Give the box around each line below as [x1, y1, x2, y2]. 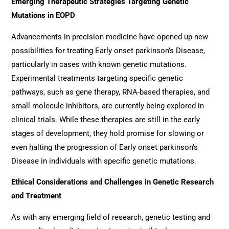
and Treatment [11, 191, 62, 201]
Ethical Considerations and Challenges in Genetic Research [11, 177, 214, 187]
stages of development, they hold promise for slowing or [11, 128, 204, 138]
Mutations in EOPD [11, 11, 76, 20]
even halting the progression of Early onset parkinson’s [11, 142, 198, 152]
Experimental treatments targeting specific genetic [11, 73, 184, 83]
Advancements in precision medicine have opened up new [11, 32, 209, 41]
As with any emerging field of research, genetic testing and [11, 212, 211, 222]
